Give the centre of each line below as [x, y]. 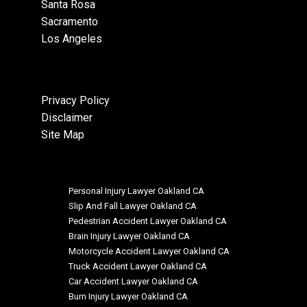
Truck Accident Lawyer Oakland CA [138, 266]
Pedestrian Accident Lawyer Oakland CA [148, 221]
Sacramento [70, 21]
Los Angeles [72, 38]
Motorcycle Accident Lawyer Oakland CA [149, 251]
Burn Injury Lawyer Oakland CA [128, 296]
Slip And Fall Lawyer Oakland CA [133, 206]
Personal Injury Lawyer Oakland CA [136, 191]
